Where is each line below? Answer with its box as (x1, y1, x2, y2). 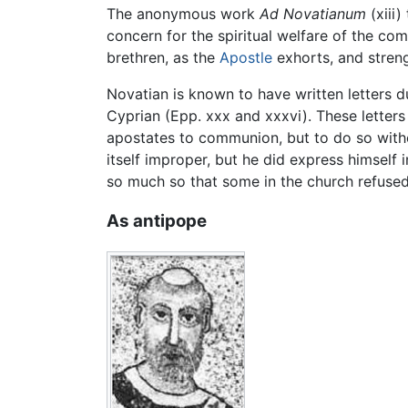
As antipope (107, 210, 207, 232)
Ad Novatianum (260, 4, 366, 23)
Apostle (219, 47, 272, 66)
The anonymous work (107, 4, 260, 23)
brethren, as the (107, 47, 219, 66)
